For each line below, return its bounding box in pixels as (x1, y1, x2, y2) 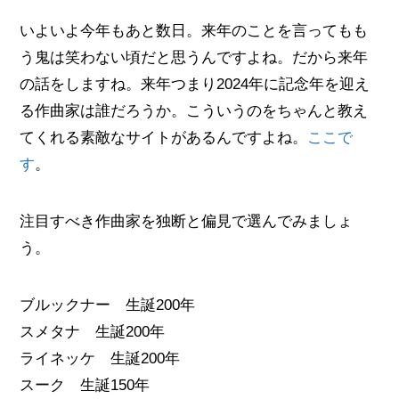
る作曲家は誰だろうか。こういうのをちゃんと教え (20, 102, 369, 120)
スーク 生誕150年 (20, 377, 151, 395)
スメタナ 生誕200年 (20, 323, 166, 341)
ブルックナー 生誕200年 (20, 297, 196, 314)
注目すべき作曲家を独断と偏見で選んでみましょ (20, 213, 354, 231)
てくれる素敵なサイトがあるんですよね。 (20, 129, 308, 147)
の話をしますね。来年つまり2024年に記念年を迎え (20, 76, 370, 94)
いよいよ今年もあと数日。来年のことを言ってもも (20, 22, 369, 40)
